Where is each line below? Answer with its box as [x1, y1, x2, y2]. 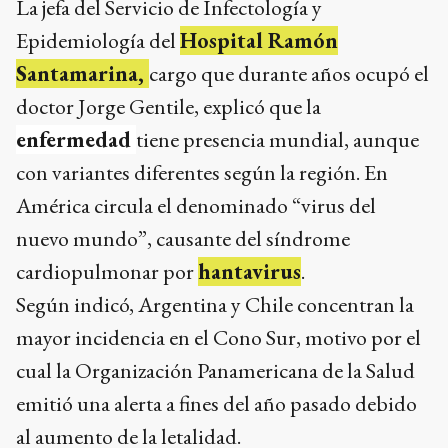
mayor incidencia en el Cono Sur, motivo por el [16, 323, 421, 353]
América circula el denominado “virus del [16, 191, 376, 221]
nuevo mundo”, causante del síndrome [16, 224, 350, 254]
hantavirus [198, 257, 301, 287]
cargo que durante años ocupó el [149, 59, 429, 89]
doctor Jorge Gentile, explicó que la [16, 92, 321, 122]
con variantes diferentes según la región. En [16, 158, 388, 188]
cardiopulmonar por [16, 257, 198, 287]
